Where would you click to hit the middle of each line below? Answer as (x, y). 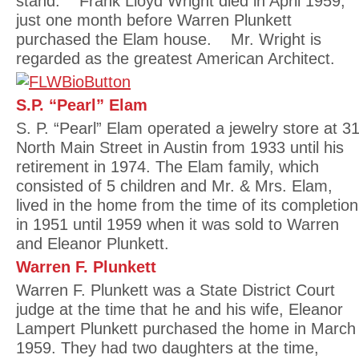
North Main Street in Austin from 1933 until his (180, 147)
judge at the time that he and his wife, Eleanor (179, 309)
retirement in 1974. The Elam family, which (167, 167)
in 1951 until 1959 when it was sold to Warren (177, 224)
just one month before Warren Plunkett (154, 20)
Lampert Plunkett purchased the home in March (186, 329)
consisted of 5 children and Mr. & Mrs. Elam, (174, 186)
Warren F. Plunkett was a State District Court (175, 290)
